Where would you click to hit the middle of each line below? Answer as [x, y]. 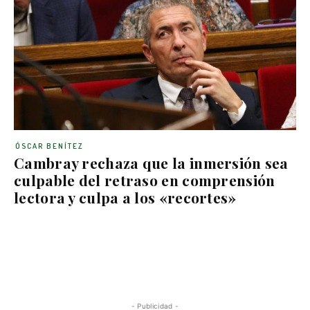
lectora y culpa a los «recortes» [125, 197]
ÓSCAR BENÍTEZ [49, 146]
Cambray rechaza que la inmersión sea [151, 163]
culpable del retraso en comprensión [145, 180]
